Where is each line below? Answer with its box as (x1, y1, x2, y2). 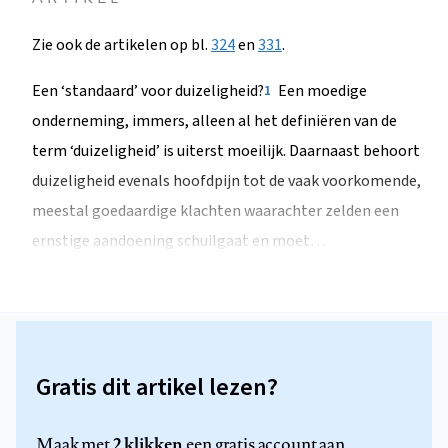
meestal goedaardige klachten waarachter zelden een (32, 200, 399, 223)
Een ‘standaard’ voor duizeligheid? (32, 80, 264, 103)
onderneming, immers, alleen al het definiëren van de (32, 110, 397, 133)
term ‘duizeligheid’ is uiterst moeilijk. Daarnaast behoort (32, 140, 420, 163)
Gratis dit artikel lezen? (36, 369, 278, 405)
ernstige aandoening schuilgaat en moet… (32, 230, 326, 253)
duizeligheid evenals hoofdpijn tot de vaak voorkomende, (32, 170, 421, 193)
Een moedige (275, 80, 367, 103)
